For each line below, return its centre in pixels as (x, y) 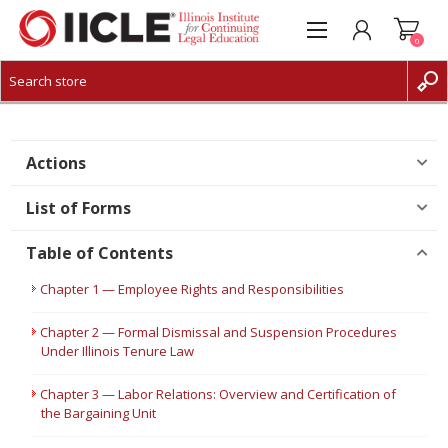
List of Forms (79, 208)
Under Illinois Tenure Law (118, 351)
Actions (56, 163)
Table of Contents (100, 253)
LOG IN (63, 134)
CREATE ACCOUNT (95, 104)
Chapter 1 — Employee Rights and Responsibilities (192, 289)
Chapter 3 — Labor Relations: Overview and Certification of (218, 394)
